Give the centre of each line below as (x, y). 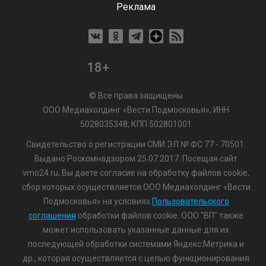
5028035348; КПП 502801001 (136, 124)
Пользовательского (190, 201)
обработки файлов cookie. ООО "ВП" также (160, 216)
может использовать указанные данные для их (136, 230)
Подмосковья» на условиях (97, 201)
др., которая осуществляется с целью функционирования (136, 258)
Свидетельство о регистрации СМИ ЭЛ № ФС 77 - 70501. (136, 144)
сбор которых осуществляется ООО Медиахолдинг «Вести (136, 187)
